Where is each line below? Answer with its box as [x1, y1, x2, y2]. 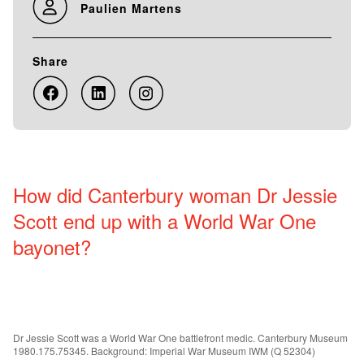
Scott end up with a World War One [13, 206, 316, 235]
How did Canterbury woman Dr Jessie [13, 180, 337, 209]
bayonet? [13, 232, 91, 261]
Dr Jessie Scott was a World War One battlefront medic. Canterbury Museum [13, 331, 348, 344]
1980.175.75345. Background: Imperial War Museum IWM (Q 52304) [13, 344, 315, 357]
